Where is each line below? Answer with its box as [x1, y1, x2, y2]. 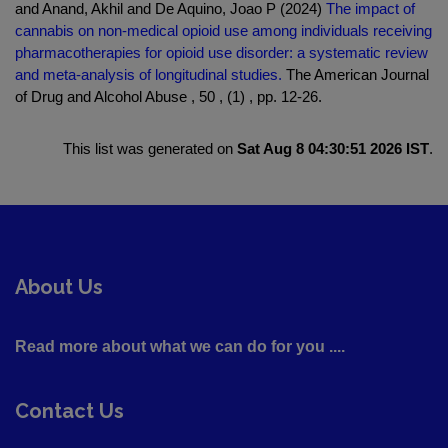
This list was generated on [63, 140, 237, 158]
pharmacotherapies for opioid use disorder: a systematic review [15, 44, 428, 62]
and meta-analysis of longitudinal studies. [15, 66, 282, 84]
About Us [15, 275, 103, 300]
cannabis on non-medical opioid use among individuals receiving [15, 22, 432, 40]
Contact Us [15, 399, 124, 424]
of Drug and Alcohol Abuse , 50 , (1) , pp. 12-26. [15, 88, 322, 106]
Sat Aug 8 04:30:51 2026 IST [237, 140, 429, 158]
